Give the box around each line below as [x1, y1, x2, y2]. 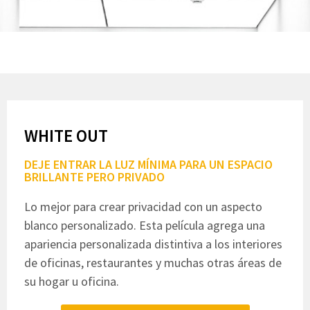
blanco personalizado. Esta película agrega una [24, 217, 265, 234]
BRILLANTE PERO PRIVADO [24, 169, 165, 185]
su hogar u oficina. [24, 273, 119, 290]
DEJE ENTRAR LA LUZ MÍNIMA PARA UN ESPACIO [24, 156, 273, 173]
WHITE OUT [24, 125, 108, 147]
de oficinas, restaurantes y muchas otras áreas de [24, 255, 282, 271]
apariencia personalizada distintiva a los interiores [24, 236, 282, 253]
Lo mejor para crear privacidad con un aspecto [24, 199, 262, 215]
